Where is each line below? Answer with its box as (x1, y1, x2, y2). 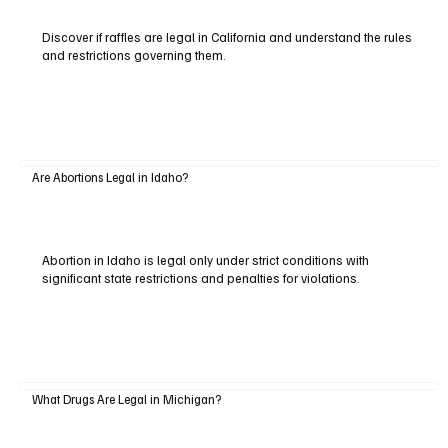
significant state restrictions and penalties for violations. (41, 269, 360, 286)
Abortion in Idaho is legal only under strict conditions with (41, 251, 369, 268)
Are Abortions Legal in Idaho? (31, 168, 188, 185)
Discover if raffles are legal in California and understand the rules (41, 29, 412, 46)
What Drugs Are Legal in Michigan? (31, 391, 221, 408)
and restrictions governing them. (41, 47, 226, 64)
